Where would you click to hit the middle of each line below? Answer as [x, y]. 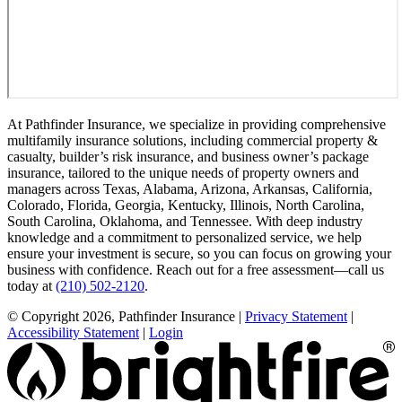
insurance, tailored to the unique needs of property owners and [183, 173]
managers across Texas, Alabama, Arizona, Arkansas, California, [190, 189]
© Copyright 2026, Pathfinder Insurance [121, 317]
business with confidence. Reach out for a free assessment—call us [196, 270]
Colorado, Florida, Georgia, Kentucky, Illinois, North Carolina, [186, 205]
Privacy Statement [296, 317]
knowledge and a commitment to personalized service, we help [184, 238]
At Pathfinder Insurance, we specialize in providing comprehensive [197, 125]
